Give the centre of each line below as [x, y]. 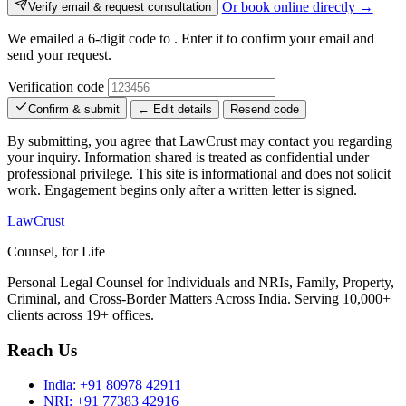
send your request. [59, 55]
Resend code [264, 109]
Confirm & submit [73, 109]
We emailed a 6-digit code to [91, 39]
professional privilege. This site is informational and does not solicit [199, 173]
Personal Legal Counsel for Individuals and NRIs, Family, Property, [201, 282]
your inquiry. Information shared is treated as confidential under [188, 157]
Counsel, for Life [56, 251]
